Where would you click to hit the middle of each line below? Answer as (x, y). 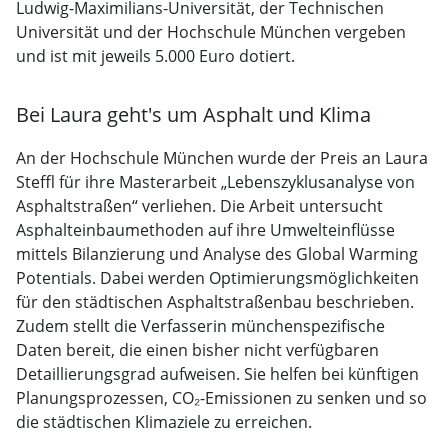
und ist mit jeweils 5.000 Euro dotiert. (155, 56)
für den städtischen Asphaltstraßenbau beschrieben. (215, 302)
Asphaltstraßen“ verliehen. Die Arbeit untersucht (199, 206)
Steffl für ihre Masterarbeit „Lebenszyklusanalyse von (215, 182)
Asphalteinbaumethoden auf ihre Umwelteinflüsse (205, 230)
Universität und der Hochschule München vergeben (211, 32)
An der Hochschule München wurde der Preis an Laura (222, 158)
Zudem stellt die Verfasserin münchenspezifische (200, 326)
